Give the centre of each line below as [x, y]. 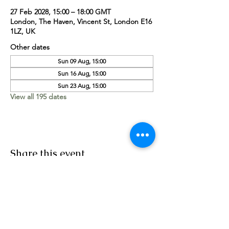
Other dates [30, 47]
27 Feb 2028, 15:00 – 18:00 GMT [61, 12]
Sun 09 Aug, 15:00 [82, 61]
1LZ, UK [23, 31]
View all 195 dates [38, 97]
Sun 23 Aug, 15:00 [82, 86]
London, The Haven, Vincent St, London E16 [81, 21]
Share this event [48, 153]
